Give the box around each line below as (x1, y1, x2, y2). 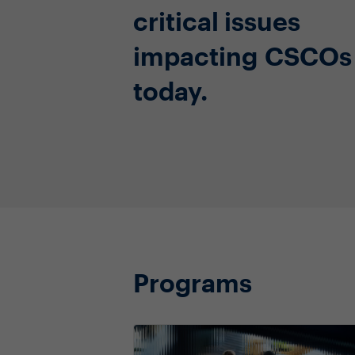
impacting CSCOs (133, 40, 352, 71)
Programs (133, 267, 252, 297)
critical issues (133, 6, 300, 36)
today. (133, 75, 208, 105)
